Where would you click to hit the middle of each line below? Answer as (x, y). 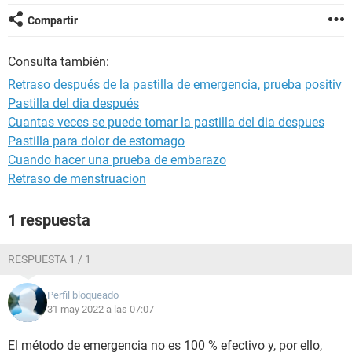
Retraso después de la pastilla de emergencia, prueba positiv (175, 84)
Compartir (53, 20)
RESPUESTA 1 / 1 (49, 259)
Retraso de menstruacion (77, 179)
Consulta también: (59, 62)
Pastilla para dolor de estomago (96, 141)
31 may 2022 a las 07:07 (101, 309)
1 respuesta (49, 220)
